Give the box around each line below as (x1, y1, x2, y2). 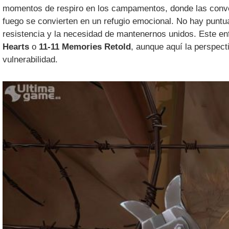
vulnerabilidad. (3, 55, 58, 65)
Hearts (3, 42, 30, 52)
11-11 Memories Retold (39, 42, 131, 52)
